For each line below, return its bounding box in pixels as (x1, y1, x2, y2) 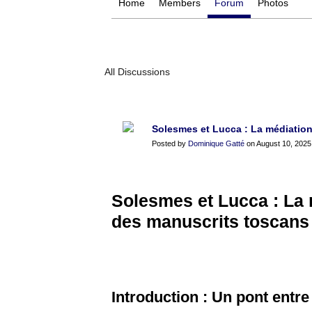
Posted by (152, 139, 188, 148)
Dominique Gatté (188, 139, 244, 148)
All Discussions (104, 66, 170, 77)
